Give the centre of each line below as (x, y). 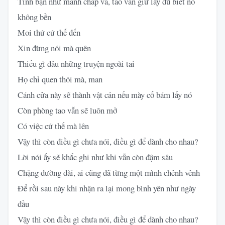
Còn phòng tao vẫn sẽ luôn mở (67, 110)
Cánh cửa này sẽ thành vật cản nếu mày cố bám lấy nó (105, 94)
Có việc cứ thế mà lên (53, 126)
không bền (34, 17)
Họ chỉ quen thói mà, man (60, 79)
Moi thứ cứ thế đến (49, 32)
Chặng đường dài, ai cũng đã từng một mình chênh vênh (109, 172)
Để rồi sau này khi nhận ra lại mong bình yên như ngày (107, 188)
